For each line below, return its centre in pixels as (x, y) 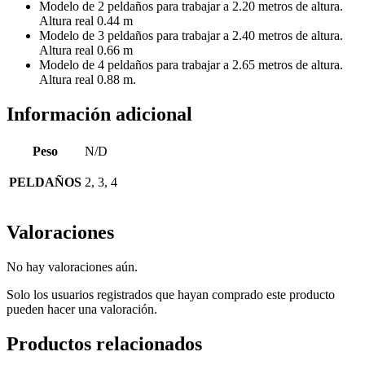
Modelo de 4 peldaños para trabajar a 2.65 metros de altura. (191, 65)
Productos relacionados (104, 343)
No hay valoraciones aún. (72, 266)
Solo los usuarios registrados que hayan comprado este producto (171, 294)
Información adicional (99, 114)
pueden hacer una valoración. (82, 309)
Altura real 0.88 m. (88, 80)
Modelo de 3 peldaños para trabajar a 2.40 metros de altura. (191, 36)
